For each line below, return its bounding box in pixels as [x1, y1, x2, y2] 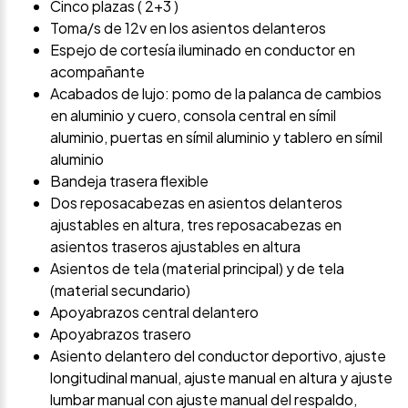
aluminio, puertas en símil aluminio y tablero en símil [50, 127, 382, 147]
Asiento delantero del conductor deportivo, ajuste [50, 345, 386, 365]
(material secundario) [50, 280, 190, 300]
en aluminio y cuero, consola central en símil [50, 105, 336, 125]
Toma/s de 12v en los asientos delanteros [50, 17, 326, 37]
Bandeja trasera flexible [50, 170, 209, 190]
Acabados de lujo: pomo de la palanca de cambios [50, 83, 382, 103]
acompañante [50, 61, 145, 81]
